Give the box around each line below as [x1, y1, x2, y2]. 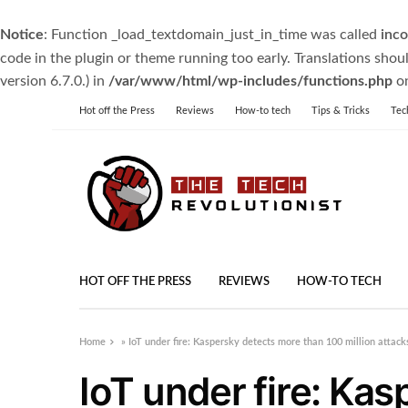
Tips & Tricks [311, 106, 370, 116]
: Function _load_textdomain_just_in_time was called [44, 27, 381, 42]
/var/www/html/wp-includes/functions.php [108, 74, 393, 88]
